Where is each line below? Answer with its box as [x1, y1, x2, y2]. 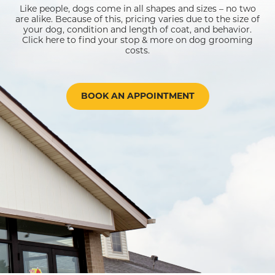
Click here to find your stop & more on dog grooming [22, 34, 253, 46]
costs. [125, 45, 150, 56]
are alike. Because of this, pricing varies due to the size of [15, 14, 260, 25]
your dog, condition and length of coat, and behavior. [23, 24, 252, 36]
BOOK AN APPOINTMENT [80, 91, 195, 101]
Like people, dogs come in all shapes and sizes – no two [19, 3, 256, 15]
